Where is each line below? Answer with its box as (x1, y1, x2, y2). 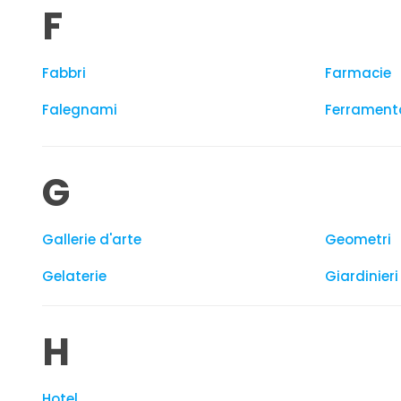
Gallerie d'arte (42, 230, 141, 249)
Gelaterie (42, 267, 107, 286)
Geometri (325, 230, 391, 249)
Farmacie (325, 64, 391, 82)
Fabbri (42, 64, 86, 82)
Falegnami (42, 100, 117, 119)
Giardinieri (325, 267, 398, 286)
